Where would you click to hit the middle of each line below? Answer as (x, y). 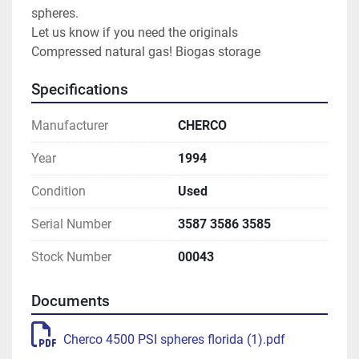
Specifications (80, 90)
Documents (71, 302)
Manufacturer (70, 126)
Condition (58, 192)
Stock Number (71, 257)
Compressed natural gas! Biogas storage (146, 52)
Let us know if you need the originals (135, 33)
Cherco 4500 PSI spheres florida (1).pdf (174, 340)
